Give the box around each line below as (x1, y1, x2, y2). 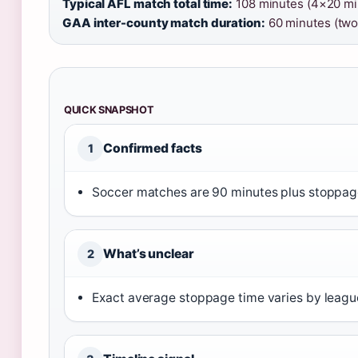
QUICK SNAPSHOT (64, 104, 154, 116)
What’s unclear (103, 246, 194, 261)
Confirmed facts (103, 141, 202, 156)
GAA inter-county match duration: (62, 15, 265, 30)
